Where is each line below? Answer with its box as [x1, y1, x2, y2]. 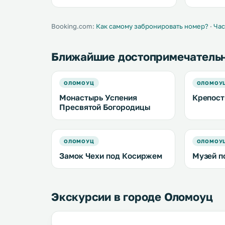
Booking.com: [51, 22, 96, 30]
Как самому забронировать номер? [96, 22, 208, 30]
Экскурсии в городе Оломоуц [51, 190, 213, 203]
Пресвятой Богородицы [59, 102, 151, 111]
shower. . [192, 3, 220, 11]
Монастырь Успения [59, 93, 137, 102]
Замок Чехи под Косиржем [59, 151, 163, 160]
